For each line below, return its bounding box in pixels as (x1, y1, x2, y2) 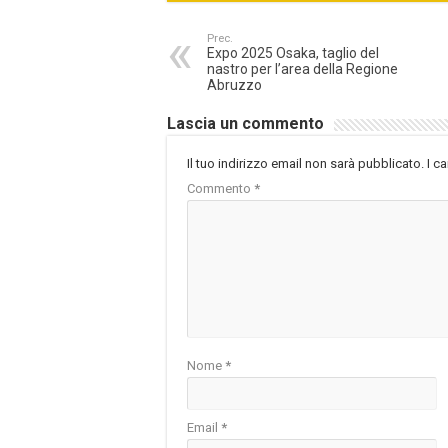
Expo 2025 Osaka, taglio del (207, 45, 379, 62)
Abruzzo (207, 77, 262, 94)
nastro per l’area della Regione (207, 61, 398, 78)
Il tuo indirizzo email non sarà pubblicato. (187, 156, 424, 172)
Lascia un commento (167, 114, 324, 134)
